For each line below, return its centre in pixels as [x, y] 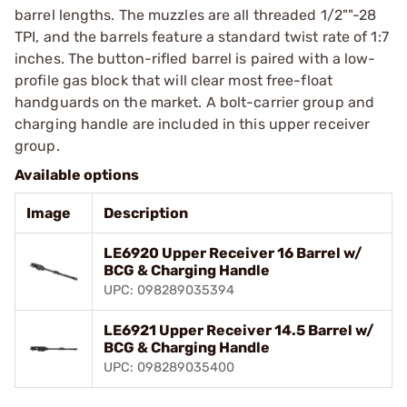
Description [146, 213]
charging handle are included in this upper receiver [193, 124]
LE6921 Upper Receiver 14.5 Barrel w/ [239, 330]
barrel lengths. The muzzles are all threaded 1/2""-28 [196, 15]
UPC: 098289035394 [169, 290]
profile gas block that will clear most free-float [174, 80]
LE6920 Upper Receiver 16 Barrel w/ [233, 253]
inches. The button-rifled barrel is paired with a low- [195, 58]
